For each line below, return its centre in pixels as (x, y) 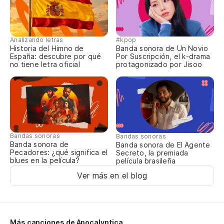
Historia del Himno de (47, 48)
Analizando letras (37, 40)
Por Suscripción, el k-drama (163, 56)
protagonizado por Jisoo (159, 64)
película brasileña (146, 161)
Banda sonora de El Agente (163, 145)
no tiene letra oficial (45, 64)
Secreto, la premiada (152, 153)
